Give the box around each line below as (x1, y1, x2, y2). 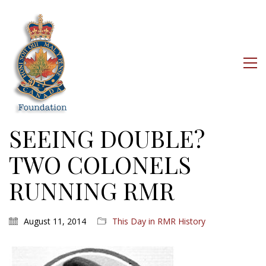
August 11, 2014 (24, 216, 86, 227)
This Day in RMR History (112, 216, 205, 227)
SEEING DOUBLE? (9, 122, 205, 154)
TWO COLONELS (9, 148, 191, 180)
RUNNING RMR (9, 175, 175, 206)
